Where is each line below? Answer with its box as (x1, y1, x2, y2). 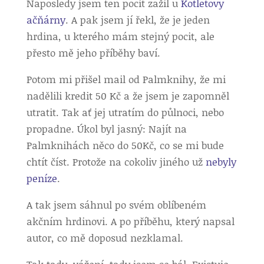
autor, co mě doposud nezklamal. (26, 230, 183, 245)
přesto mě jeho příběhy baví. (26, 45, 160, 60)
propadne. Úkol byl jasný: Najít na (26, 121, 187, 136)
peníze (26, 171, 57, 185)
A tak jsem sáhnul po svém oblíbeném (26, 197, 206, 212)
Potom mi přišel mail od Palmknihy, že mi (26, 72, 226, 86)
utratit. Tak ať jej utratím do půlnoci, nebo (26, 105, 224, 119)
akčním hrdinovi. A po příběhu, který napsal (26, 214, 235, 228)
